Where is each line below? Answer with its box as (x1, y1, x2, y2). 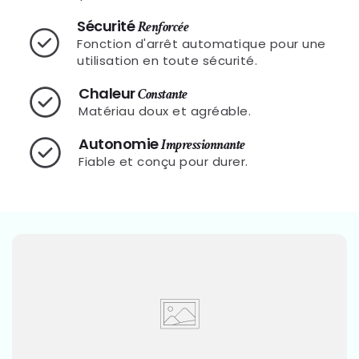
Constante (138, 84, 188, 103)
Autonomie (79, 134, 162, 155)
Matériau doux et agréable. (79, 102, 252, 119)
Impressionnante (161, 135, 245, 155)
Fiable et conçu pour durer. (79, 153, 248, 171)
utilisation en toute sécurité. (77, 51, 258, 69)
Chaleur (79, 83, 139, 103)
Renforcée (137, 17, 189, 36)
